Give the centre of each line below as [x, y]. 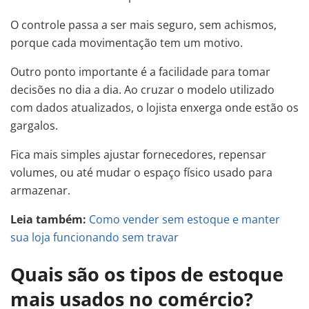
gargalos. [34, 126]
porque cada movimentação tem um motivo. [127, 43]
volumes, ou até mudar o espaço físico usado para [141, 173]
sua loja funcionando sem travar [94, 238]
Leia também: [48, 220]
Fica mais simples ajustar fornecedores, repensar [138, 155]
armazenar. [40, 191]
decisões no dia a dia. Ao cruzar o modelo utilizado [142, 90]
